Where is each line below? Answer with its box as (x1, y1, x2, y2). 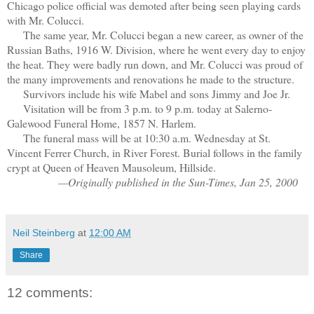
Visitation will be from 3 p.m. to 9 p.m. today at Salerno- (7, 100, 272, 116)
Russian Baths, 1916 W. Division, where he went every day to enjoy (7, 41, 306, 57)
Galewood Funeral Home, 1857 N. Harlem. (7, 115, 196, 130)
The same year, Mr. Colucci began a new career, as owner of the (7, 27, 303, 42)
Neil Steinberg (13, 227, 75, 239)
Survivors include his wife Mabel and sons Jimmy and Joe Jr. (7, 86, 290, 101)
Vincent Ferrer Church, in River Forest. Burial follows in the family (7, 144, 302, 160)
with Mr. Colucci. (7, 12, 84, 27)
